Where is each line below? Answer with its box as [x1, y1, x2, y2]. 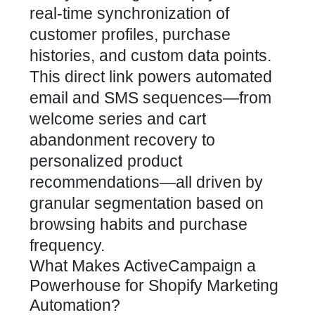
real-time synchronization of [30, 4, 229, 22]
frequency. [30, 236, 105, 255]
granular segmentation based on [30, 194, 264, 212]
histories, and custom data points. [30, 46, 271, 65]
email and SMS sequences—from [30, 89, 271, 107]
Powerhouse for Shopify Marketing [30, 276, 278, 295]
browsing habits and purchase [30, 215, 247, 233]
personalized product [30, 152, 182, 170]
